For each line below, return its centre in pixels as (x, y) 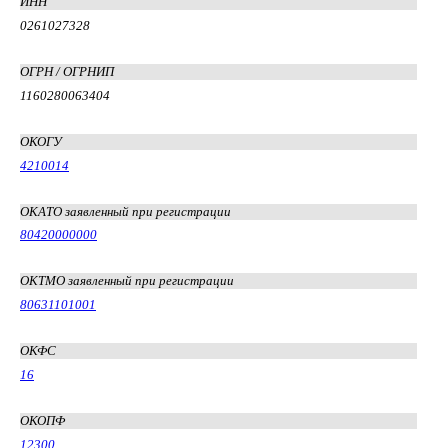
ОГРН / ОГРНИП (67, 71)
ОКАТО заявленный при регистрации (125, 211)
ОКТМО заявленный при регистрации (127, 281)
